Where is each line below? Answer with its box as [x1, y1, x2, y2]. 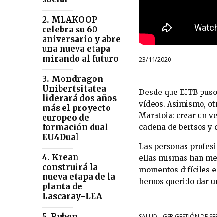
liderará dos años [42, 93, 117, 104]
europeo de [42, 112, 89, 124]
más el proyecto [42, 103, 111, 114]
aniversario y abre [42, 34, 121, 45]
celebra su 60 [42, 24, 97, 35]
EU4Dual [42, 132, 79, 143]
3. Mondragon [42, 74, 103, 85]
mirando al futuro [42, 53, 119, 64]
